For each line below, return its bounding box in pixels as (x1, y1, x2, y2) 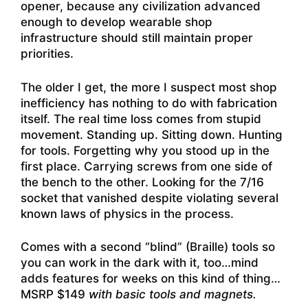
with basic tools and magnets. (89, 287, 256, 302)
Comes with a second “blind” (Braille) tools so (21, 240, 275, 254)
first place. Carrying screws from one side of (21, 159, 272, 173)
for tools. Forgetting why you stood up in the (21, 143, 269, 157)
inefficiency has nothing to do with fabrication (21, 96, 277, 110)
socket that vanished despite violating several (21, 190, 278, 205)
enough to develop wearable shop (21, 15, 212, 30)
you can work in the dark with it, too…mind (21, 256, 258, 270)
